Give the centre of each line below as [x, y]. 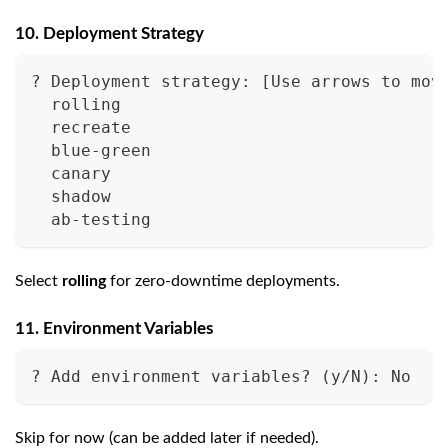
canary [71, 174]
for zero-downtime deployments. [223, 281]
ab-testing [91, 220]
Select [38, 281]
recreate [81, 128]
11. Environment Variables [114, 329]
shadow [71, 197]
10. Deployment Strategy [109, 34]
